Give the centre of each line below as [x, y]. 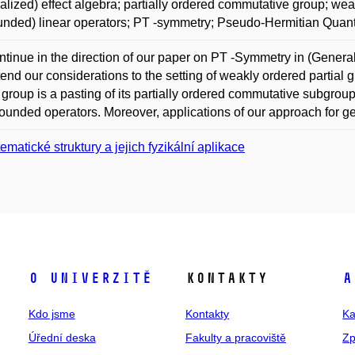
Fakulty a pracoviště [235, 338]
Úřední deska [62, 338]
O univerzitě [90, 278]
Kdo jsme [52, 314]
